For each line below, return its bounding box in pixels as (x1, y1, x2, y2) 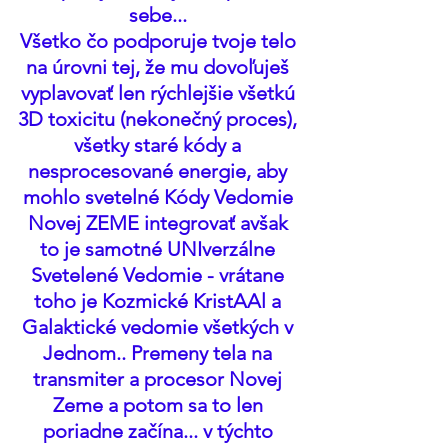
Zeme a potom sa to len (52, 393, 268, 417)
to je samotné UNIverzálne (40, 237, 280, 261)
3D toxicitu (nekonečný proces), (18, 107, 302, 131)
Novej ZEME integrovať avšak (27, 211, 293, 235)
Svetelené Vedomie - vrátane (31, 263, 289, 287)
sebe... (128, 3, 192, 27)
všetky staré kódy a (74, 133, 246, 157)
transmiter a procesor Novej (33, 367, 287, 391)
